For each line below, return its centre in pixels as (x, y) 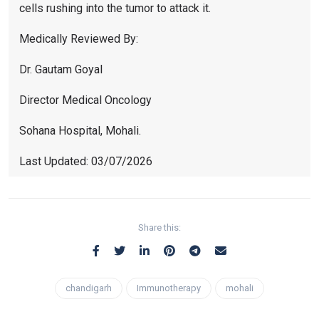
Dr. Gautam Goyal (61, 69)
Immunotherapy (169, 288)
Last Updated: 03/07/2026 (86, 161)
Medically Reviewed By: (79, 38)
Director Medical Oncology (85, 100)
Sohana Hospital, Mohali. (80, 130)
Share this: (159, 227)
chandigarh (89, 288)
